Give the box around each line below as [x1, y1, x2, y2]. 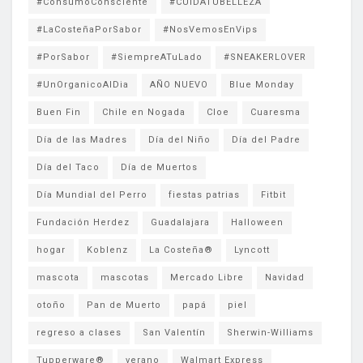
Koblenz [87, 245, 128, 256]
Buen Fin [36, 107, 81, 118]
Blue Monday [229, 79, 294, 91]
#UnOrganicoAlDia [36, 79, 129, 91]
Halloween [231, 217, 284, 228]
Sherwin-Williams [227, 327, 314, 339]
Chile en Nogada [102, 107, 186, 118]
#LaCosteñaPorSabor [36, 24, 142, 36]
